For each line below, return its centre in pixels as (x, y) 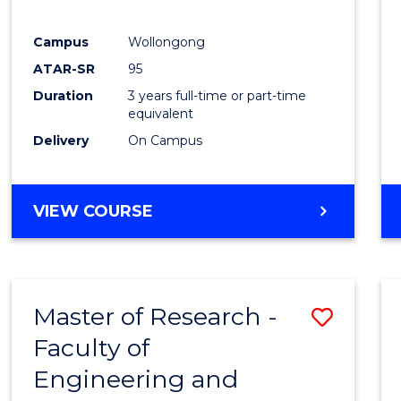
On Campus (166, 141)
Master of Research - (156, 317)
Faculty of (92, 348)
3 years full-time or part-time (218, 96)
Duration (64, 96)
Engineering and (136, 380)
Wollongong (167, 43)
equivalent (161, 114)
